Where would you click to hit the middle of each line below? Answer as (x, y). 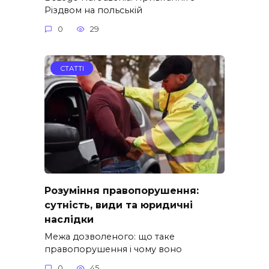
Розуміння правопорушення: (122, 190)
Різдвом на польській (93, 10)
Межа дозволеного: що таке (110, 236)
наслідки (69, 219)
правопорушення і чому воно (113, 249)
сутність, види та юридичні (119, 205)
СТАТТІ (72, 68)
